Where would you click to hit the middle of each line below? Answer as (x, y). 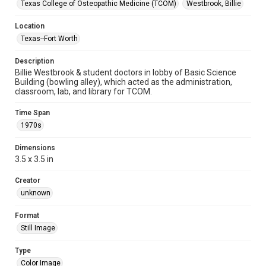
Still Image (38, 228)
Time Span (32, 113)
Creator (28, 180)
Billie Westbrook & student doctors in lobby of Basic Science (126, 72)
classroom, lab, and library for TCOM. (83, 91)
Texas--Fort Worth (49, 39)
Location (30, 26)
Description (34, 61)
